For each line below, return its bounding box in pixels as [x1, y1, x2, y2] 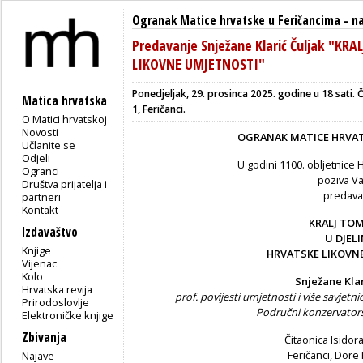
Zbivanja [22, 328, 66, 346]
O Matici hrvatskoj [22, 111, 108, 126]
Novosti [22, 124, 59, 139]
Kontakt [22, 202, 59, 217]
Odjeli [22, 150, 51, 165]
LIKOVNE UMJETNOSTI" [132, 53, 265, 74]
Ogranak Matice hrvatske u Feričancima [132, 12, 340, 29]
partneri [22, 189, 62, 204]
